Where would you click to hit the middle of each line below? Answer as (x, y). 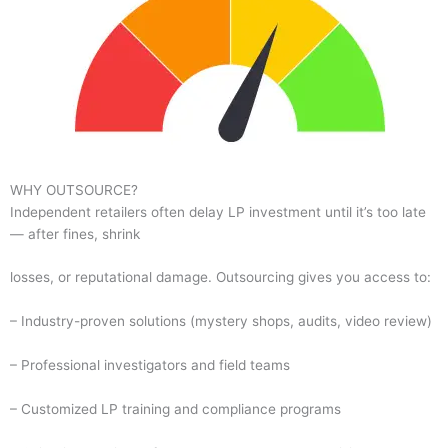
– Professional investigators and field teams (150, 365)
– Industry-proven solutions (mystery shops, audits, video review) (221, 321)
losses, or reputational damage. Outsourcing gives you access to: (220, 277)
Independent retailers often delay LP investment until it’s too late (218, 211)
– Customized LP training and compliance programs (175, 409)
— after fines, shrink (75, 233)
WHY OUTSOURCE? (74, 189)
